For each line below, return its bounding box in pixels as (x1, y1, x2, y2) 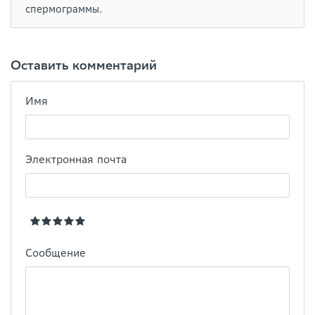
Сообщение (25, 246, 86, 260)
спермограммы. (25, 3, 103, 16)
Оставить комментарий (11, 57, 157, 74)
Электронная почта (25, 153, 127, 167)
